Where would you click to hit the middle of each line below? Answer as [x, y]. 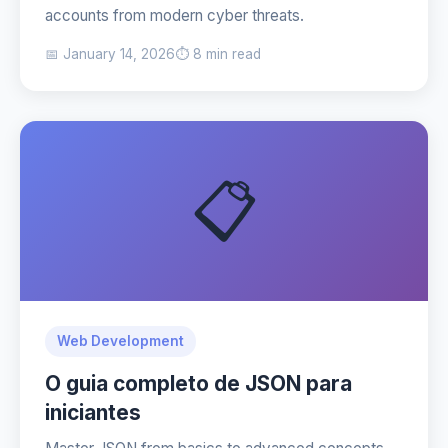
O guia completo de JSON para [198, 383]
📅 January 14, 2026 [110, 54]
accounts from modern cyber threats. [174, 15]
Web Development [120, 341]
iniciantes [93, 412]
